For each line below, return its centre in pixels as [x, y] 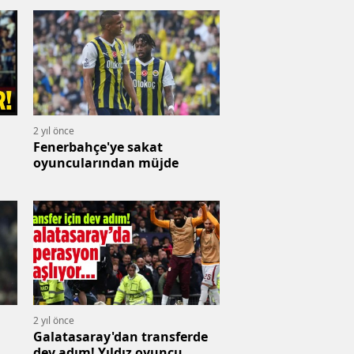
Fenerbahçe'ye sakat [98, 147]
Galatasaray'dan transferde [121, 337]
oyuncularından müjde [106, 162]
